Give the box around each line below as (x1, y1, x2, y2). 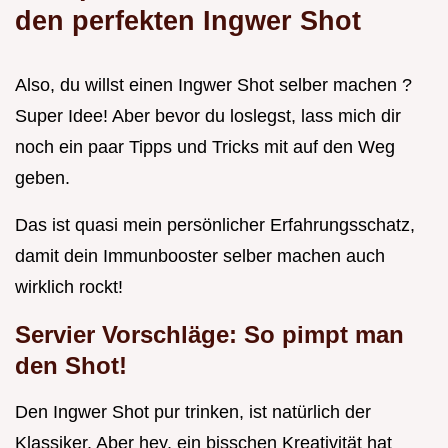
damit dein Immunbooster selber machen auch (15, 245, 385, 266)
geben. (15, 167, 70, 188)
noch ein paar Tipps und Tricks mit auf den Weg (15, 136, 395, 157)
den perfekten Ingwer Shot (15, 4, 361, 36)
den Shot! (15, 351, 127, 379)
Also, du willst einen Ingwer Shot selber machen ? (15, 74, 412, 95)
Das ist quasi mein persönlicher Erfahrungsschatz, (15, 214, 415, 235)
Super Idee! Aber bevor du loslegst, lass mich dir (15, 105, 401, 126)
